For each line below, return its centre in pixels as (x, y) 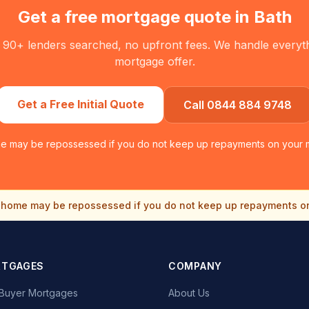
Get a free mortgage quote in (136, 17)
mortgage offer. (154, 61)
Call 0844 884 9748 (237, 105)
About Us (189, 293)
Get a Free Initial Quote (80, 104)
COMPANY (195, 266)
